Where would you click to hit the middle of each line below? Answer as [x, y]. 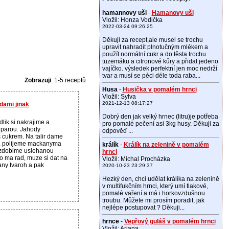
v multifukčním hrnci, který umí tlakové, [155, 186]
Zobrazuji [38, 80]
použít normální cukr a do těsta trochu [154, 54]
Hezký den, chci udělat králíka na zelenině [161, 179]
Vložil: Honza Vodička [132, 20]
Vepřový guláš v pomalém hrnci [170, 221]
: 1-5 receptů [68, 80]
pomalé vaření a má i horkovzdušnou [153, 193]
